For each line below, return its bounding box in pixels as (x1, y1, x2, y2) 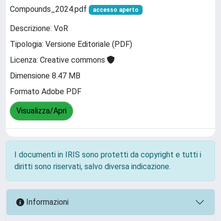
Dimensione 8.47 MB (10, 71, 80, 81)
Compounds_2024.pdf (10, 4, 89, 14)
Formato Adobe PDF (10, 87, 81, 97)
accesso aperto (92, 6, 139, 13)
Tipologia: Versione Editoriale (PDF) (10, 39, 132, 49)
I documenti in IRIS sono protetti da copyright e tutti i (14, 149, 201, 159)
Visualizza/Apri (16, 106, 67, 116)
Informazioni (24, 197, 69, 207)
